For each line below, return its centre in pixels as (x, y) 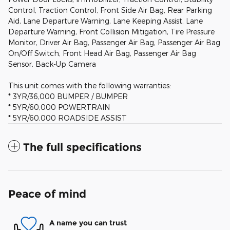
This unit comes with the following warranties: (90, 86)
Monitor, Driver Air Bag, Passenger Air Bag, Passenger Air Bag (114, 43)
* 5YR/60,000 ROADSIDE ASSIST (68, 118)
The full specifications (82, 147)
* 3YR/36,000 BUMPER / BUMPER (68, 97)
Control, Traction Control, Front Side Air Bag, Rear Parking (110, 10)
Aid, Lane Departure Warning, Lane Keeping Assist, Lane (106, 21)
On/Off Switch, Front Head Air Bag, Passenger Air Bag (102, 53)
